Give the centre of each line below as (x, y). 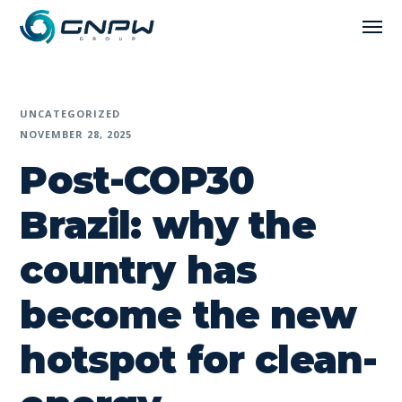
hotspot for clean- (199, 360)
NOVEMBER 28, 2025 (76, 134)
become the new (188, 315)
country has (139, 270)
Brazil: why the (168, 225)
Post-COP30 (137, 180)
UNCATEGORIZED (70, 114)
